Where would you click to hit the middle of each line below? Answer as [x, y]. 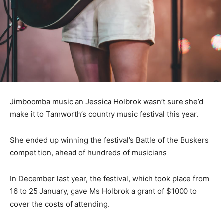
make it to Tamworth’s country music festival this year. [104, 114]
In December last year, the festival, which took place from [110, 179]
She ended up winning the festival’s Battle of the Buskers [109, 140]
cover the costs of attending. [60, 204]
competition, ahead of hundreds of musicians [88, 153]
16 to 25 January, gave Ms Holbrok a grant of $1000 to [103, 191]
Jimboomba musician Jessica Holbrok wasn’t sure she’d [107, 102]
